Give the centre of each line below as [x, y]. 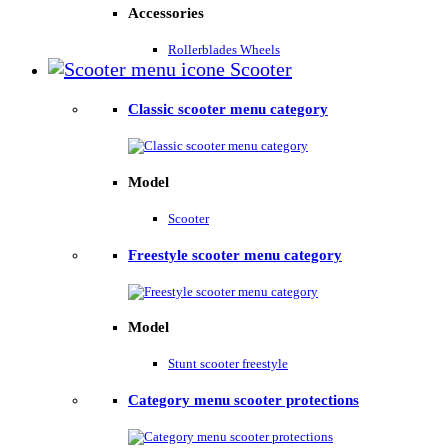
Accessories [166, 12]
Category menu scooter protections [243, 400]
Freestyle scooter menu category [235, 254]
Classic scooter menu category [228, 108]
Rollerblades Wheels [224, 49]
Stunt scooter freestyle [228, 364]
